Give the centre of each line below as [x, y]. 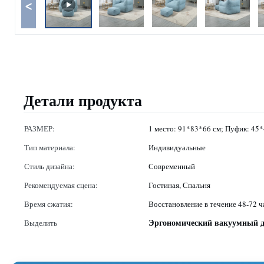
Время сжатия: [49, 204]
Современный [172, 166]
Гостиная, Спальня [179, 185]
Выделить [41, 223]
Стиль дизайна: [49, 166]
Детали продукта [83, 100]
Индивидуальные [177, 147]
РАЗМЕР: [39, 128]
